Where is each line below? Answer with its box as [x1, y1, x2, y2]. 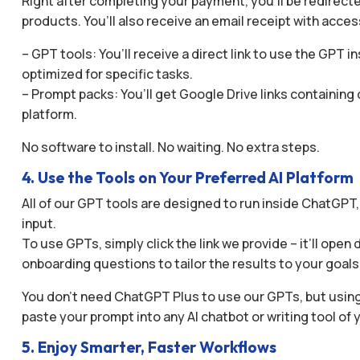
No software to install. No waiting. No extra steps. [21, 138, 320, 157]
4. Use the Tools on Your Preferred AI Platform [21, 168, 354, 188]
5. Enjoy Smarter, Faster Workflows [21, 337, 276, 358]
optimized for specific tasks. [21, 65, 193, 84]
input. [21, 215, 56, 233]
